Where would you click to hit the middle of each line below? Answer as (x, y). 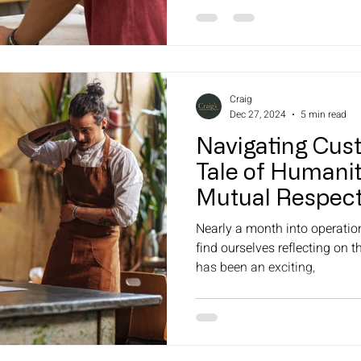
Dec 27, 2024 (258, 114)
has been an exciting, (255, 267)
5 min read (324, 114)
